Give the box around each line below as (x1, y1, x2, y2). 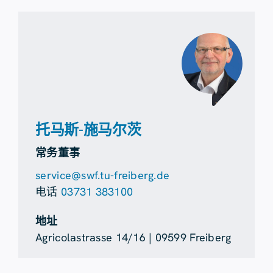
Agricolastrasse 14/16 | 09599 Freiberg (35, 230, 232, 245)
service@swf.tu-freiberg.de (35, 168, 170, 183)
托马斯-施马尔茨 (35, 120, 141, 140)
